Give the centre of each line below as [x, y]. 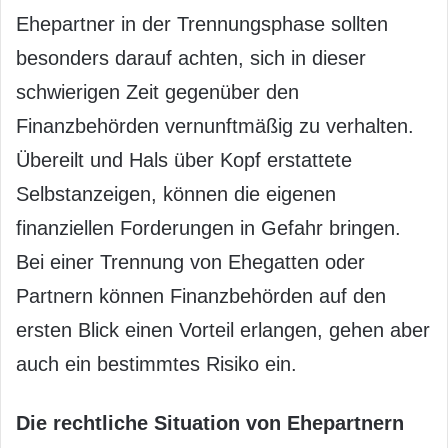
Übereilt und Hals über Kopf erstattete [184, 159]
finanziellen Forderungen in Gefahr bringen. [208, 227]
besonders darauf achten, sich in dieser [191, 57]
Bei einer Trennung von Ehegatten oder [190, 261]
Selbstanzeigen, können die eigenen [176, 193]
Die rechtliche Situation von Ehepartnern [210, 422]
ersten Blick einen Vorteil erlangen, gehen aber [223, 329]
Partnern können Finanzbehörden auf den [201, 295]
